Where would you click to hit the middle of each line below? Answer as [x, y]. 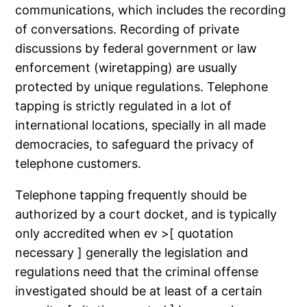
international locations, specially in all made [141, 125]
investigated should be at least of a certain [139, 291]
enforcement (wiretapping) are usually [126, 67]
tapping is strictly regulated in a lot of [124, 106]
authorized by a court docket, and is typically [146, 214]
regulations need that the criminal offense [137, 271]
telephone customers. [78, 163]
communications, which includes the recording [151, 10]
